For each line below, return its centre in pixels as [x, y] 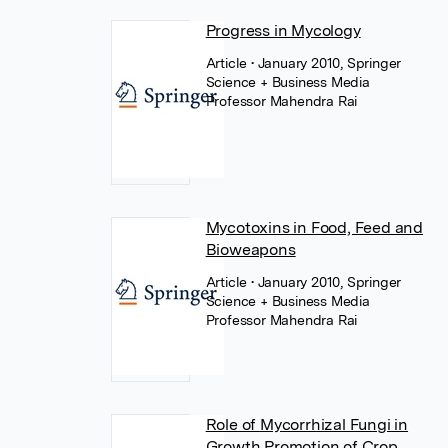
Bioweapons [250, 249]
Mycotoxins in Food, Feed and [314, 227]
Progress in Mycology [283, 30]
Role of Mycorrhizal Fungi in [307, 424]
